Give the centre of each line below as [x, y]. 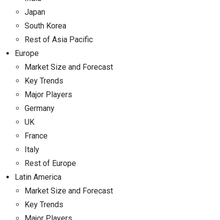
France [36, 136]
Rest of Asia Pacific [59, 39]
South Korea [45, 26]
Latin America [38, 177]
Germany [40, 108]
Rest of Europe [50, 163]
